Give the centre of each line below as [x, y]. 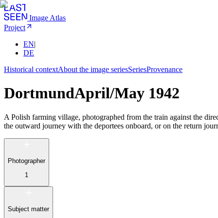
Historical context [31, 69]
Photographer [27, 161]
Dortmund [39, 93]
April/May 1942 [127, 93]
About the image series [93, 69]
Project [15, 27]
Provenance [164, 69]
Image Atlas [47, 18]
